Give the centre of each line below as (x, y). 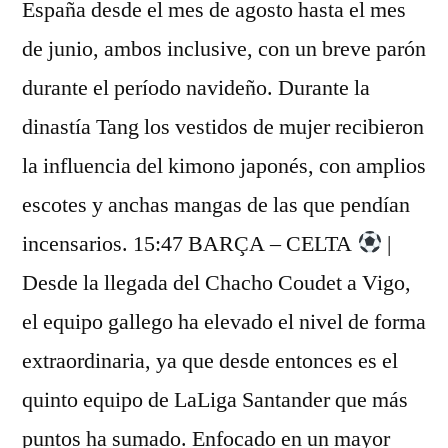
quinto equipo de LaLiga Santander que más (215, 400)
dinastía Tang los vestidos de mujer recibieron (223, 127)
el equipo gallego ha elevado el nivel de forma (224, 322)
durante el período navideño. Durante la (196, 88)
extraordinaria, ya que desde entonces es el (210, 361)
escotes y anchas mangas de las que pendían (216, 205)
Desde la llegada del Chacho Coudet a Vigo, (216, 283)
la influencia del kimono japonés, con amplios (224, 166)
